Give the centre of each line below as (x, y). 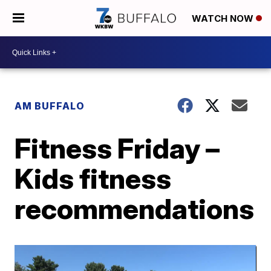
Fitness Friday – (117, 148)
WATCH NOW (224, 19)
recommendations (135, 209)
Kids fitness (93, 178)
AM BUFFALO (50, 106)
